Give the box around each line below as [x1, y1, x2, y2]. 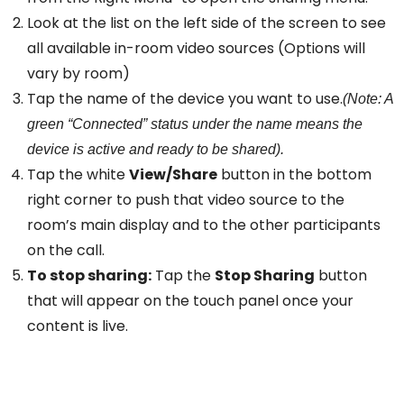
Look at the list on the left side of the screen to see [27, 12, 386, 33]
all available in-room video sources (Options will [27, 37, 365, 59]
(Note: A [343, 90, 393, 106]
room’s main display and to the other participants [27, 214, 381, 235]
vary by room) [27, 62, 130, 84]
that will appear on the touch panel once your [27, 289, 353, 311]
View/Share [129, 163, 217, 185]
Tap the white [27, 163, 129, 185]
